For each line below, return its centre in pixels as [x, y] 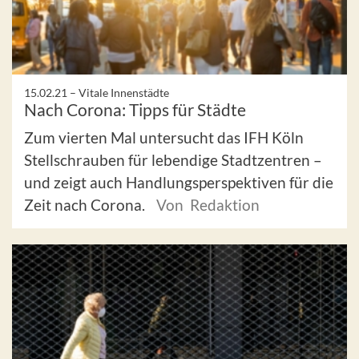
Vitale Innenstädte [124, 92]
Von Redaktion [208, 204]
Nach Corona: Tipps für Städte [135, 109]
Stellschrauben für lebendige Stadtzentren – [173, 159]
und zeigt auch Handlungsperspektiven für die [179, 182]
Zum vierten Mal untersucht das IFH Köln [164, 137]
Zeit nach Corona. [86, 204]
